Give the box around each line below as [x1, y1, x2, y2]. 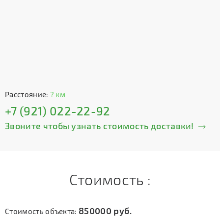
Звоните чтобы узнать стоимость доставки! [5, 120, 194, 131]
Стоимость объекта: [5, 207, 79, 216]
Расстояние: [5, 90, 50, 99]
